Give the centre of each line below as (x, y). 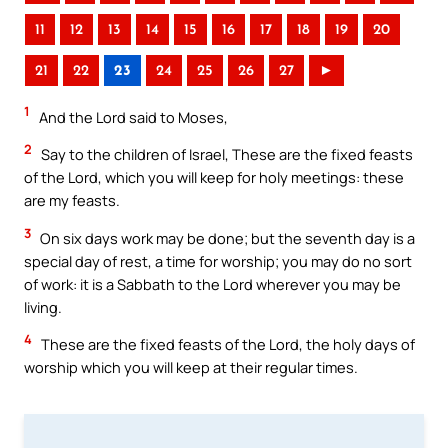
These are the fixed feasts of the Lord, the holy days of (226, 344)
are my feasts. (72, 200)
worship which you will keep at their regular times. (191, 367)
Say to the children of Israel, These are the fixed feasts (225, 154)
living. (43, 306)
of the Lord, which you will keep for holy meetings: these (214, 177)
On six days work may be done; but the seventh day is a (226, 237)
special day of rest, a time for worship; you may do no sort (218, 260)
